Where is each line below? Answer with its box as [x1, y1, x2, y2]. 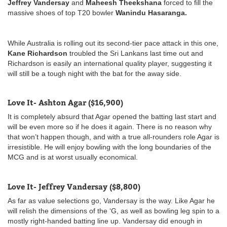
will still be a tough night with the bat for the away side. [8, 69, 181, 78]
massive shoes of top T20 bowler [8, 8, 116, 17]
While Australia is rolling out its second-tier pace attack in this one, [8, 39, 218, 47]
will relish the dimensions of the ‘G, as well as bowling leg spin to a [8, 206, 219, 215]
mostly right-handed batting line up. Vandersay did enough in [8, 216, 202, 225]
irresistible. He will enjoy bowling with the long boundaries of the [8, 142, 211, 151]
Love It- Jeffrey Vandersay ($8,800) [8, 181, 140, 191]
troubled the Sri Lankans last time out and [69, 49, 203, 57]
